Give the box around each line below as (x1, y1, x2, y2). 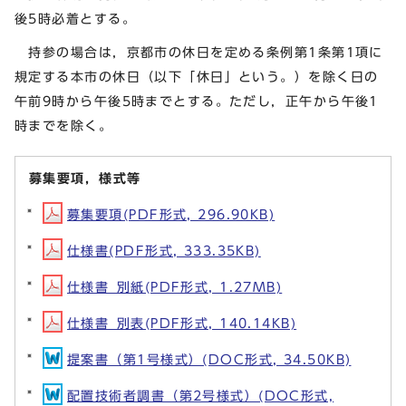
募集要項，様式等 (29, 171, 141, 186)
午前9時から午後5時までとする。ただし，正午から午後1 (14, 94, 379, 109)
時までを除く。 (14, 119, 113, 133)
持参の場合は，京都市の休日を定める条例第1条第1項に (14, 45, 383, 60)
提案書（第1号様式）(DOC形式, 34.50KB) (67, 353, 352, 367)
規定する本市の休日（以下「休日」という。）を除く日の (14, 70, 379, 84)
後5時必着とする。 (14, 11, 136, 25)
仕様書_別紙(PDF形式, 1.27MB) (67, 280, 283, 295)
